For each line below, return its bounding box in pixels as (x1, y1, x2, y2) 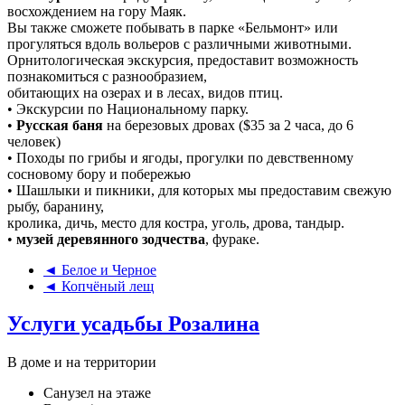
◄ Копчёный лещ (43, 278, 154, 294)
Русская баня (16, 117, 103, 133)
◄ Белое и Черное (43, 261, 156, 278)
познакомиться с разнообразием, (7, 68, 207, 84)
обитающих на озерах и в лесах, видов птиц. (7, 84, 283, 100)
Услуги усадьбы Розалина (7, 312, 259, 336)
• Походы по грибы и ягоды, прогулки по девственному (7, 149, 353, 165)
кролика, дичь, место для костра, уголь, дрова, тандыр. (7, 214, 344, 231)
